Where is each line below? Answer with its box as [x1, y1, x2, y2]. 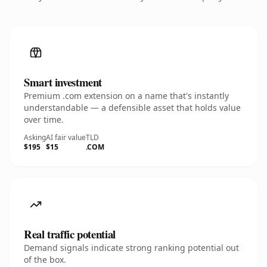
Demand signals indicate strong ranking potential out [24, 242, 239, 253]
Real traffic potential [24, 226, 116, 242]
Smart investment [24, 74, 103, 90]
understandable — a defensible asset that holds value [24, 102, 241, 113]
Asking [24, 132, 46, 142]
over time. [24, 114, 64, 125]
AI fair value [46, 132, 86, 142]
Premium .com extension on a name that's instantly [24, 90, 229, 101]
